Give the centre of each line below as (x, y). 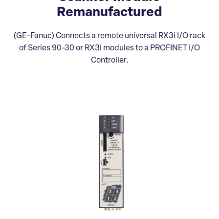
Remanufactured (109, 13)
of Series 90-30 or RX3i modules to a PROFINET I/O (109, 48)
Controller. (109, 60)
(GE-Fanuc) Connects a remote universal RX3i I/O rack (109, 36)
